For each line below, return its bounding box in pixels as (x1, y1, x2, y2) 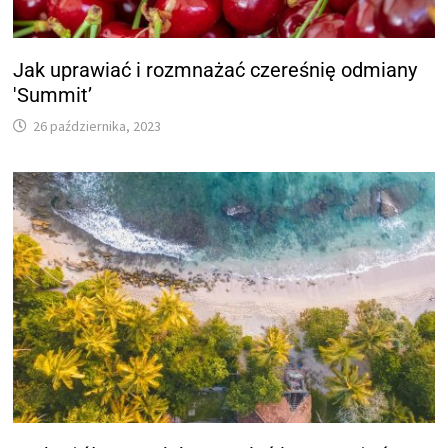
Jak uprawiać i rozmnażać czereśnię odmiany (13, 57, 418, 82)
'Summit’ (13, 82, 93, 107)
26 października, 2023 (33, 116, 162, 135)
